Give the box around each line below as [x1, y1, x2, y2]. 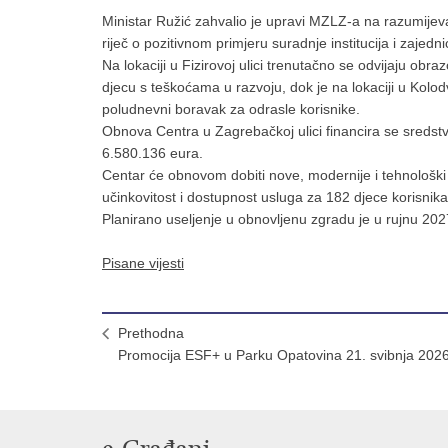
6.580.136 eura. [102, 145, 203, 161]
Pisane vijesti [102, 255, 184, 271]
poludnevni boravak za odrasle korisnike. [102, 101, 360, 117]
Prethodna [118, 325, 184, 341]
